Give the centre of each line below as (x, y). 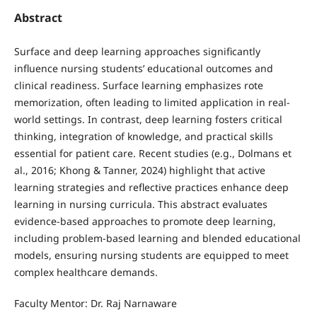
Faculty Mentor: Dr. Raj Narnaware (97, 303)
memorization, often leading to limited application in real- (152, 102)
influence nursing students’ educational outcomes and (143, 68)
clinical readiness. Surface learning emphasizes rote (138, 85)
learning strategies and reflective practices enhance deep (151, 187)
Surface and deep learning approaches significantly (137, 51)
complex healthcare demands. (86, 272)
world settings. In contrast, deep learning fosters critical (148, 119)
